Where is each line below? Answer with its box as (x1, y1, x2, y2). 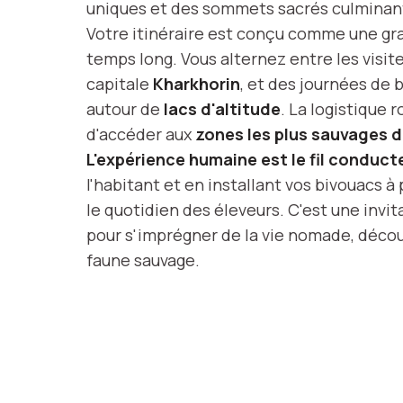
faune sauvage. (86, 248, 200, 271)
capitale (86, 72, 153, 94)
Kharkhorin (153, 72, 240, 94)
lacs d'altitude (164, 97, 281, 120)
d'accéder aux (86, 122, 195, 145)
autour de (86, 97, 164, 120)
